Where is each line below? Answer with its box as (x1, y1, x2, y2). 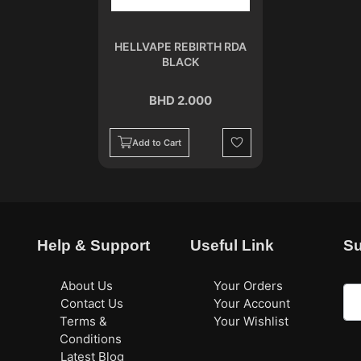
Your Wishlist (213, 313, 288, 329)
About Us (60, 277, 113, 293)
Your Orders (213, 277, 283, 293)
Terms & (60, 313, 108, 329)
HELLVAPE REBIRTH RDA (114, 39, 247, 53)
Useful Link (189, 237, 274, 255)
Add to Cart (131, 136, 181, 148)
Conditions (60, 330, 122, 346)
